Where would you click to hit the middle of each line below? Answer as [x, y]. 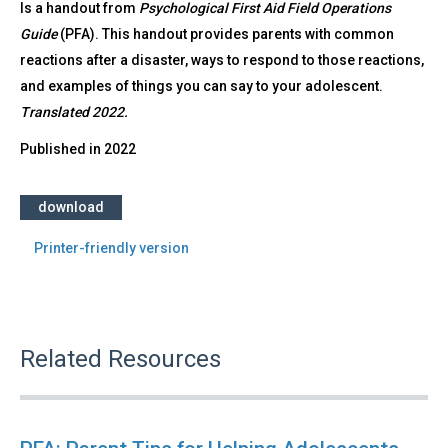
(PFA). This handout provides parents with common [225, 34]
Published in [62, 149]
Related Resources [120, 359]
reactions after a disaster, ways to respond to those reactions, [222, 60]
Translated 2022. [74, 112]
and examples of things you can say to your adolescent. [201, 86]
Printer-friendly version [111, 248]
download [71, 207]
